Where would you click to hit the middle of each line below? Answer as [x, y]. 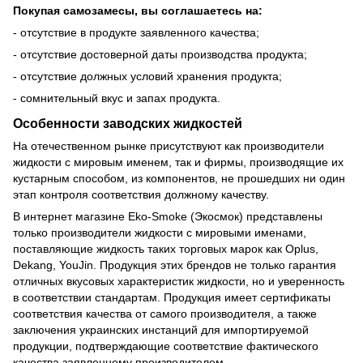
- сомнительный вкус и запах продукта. [117, 98]
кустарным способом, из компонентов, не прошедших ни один [179, 178]
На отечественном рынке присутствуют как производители [169, 145]
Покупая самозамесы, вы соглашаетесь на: [138, 10]
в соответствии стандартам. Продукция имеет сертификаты [172, 297]
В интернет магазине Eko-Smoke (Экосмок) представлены [168, 216]
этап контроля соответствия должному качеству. [141, 194]
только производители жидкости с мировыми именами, [160, 232]
